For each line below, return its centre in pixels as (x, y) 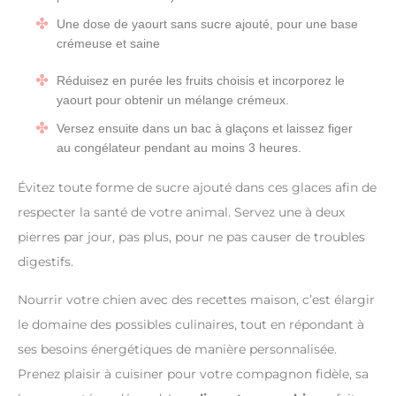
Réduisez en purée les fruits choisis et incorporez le (201, 81)
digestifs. (46, 262)
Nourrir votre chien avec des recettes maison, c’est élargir (196, 300)
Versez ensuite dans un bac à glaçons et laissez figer (205, 129)
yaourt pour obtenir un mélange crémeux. (173, 100)
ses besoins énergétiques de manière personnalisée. (177, 350)
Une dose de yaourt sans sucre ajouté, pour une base (207, 24)
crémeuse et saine (108, 44)
